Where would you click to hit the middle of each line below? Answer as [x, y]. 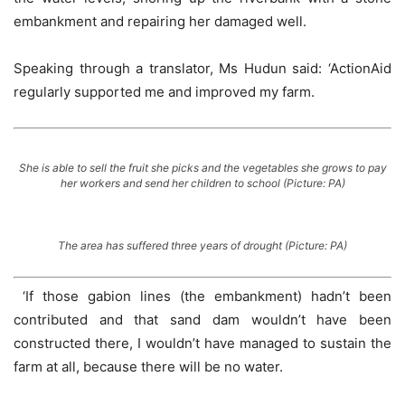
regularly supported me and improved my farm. [164, 92]
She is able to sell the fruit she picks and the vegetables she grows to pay [202, 167]
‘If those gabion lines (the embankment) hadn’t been [202, 296]
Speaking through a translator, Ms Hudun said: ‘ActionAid [202, 68]
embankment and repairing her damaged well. [160, 21]
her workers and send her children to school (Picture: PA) [202, 183]
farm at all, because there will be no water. [148, 367]
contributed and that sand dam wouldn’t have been [202, 320]
